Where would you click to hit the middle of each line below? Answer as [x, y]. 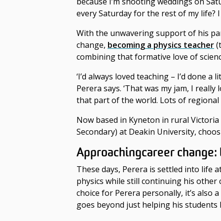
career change [178, 153]
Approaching [109, 153]
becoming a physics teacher [161, 45]
